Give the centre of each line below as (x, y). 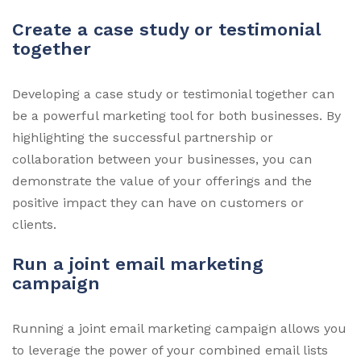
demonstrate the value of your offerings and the (162, 181)
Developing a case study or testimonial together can (173, 94)
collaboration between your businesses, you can (162, 160)
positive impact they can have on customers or (158, 203)
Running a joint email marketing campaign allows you (179, 329)
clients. (34, 225)
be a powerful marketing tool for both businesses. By (176, 116)
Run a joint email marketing (138, 264)
